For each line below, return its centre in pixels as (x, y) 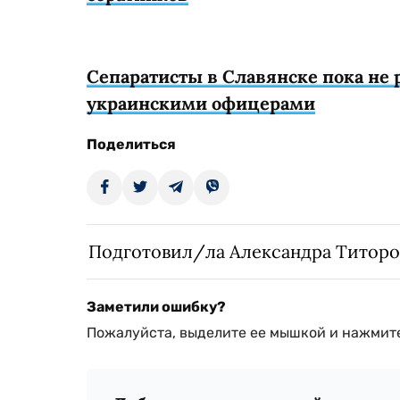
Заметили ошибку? (156, 307)
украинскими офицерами (201, 104)
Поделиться (131, 145)
